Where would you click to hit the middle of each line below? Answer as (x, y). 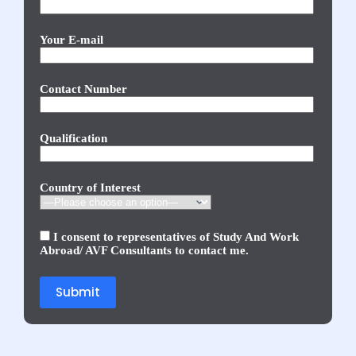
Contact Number (83, 89)
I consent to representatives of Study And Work (176, 236)
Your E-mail (72, 40)
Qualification (74, 139)
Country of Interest (90, 188)
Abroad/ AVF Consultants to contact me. (144, 250)
